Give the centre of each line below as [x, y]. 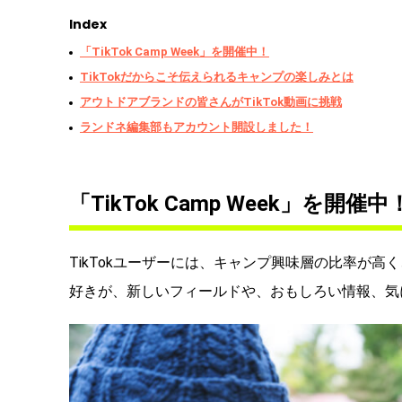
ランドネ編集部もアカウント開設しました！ [197, 127]
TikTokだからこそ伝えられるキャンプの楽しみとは [217, 77]
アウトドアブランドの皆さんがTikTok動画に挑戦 [211, 102]
